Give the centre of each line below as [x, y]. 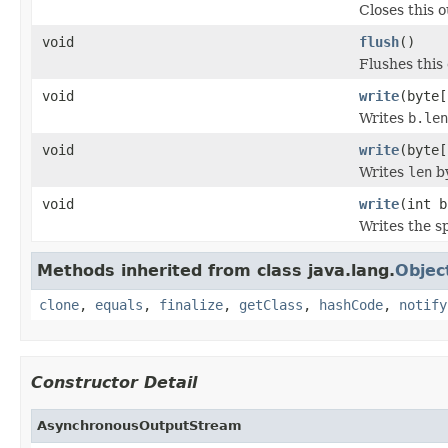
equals [119, 304]
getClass [271, 304]
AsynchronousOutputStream [139, 425]
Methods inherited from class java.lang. [216, 270]
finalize [191, 304]
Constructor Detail [114, 382]
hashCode [351, 304]
